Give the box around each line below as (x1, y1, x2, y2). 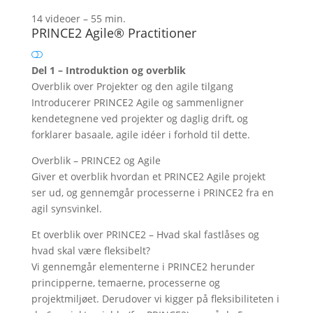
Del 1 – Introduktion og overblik (31, 64, 186, 77)
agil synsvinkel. (31, 202, 102, 215)
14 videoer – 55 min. (31, 12, 126, 25)
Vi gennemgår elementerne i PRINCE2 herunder (31, 260, 255, 273)
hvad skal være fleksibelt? (31, 244, 150, 257)
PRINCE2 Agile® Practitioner (31, 24, 196, 41)
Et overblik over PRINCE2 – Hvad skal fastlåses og (31, 228, 259, 241)
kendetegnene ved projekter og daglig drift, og (31, 112, 248, 125)
